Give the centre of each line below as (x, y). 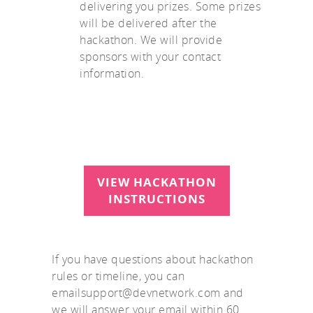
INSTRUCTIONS (156, 199)
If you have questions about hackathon (153, 260)
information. (112, 74)
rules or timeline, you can (118, 276)
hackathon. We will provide (151, 40)
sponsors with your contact (150, 57)
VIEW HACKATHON (156, 182)
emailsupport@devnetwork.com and (148, 293)
